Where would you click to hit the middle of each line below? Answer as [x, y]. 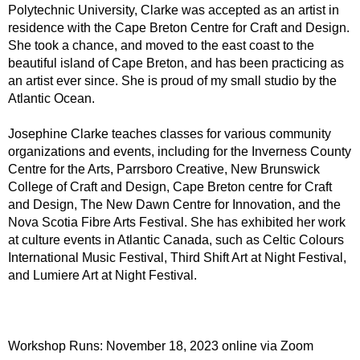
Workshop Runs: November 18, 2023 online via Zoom [161, 346]
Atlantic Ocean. [51, 98]
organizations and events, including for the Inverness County [180, 151]
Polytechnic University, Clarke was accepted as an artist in [174, 10]
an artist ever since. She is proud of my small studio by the [172, 81]
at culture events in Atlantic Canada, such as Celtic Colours [176, 240]
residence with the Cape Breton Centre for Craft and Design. [179, 28]
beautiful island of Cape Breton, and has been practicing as [176, 63]
